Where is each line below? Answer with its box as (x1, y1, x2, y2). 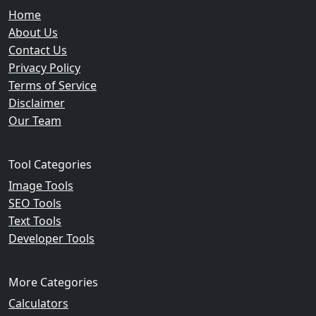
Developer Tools (8, 231, 95, 246)
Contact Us (8, 42, 67, 58)
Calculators (8, 296, 68, 311)
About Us (8, 25, 58, 40)
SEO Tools (8, 195, 61, 211)
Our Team (8, 113, 61, 128)
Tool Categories (8, 157, 92, 172)
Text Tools (8, 213, 61, 229)
